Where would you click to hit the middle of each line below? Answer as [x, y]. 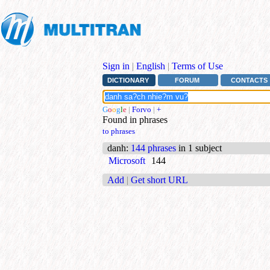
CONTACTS [250, 80]
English [151, 66]
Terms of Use [197, 66]
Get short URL [159, 180]
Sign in [116, 66]
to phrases [119, 131]
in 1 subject [199, 148]
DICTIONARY [128, 80]
